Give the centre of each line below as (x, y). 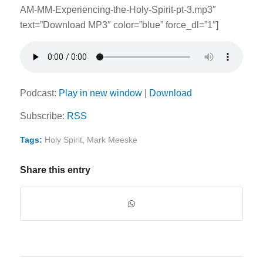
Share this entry (55, 170)
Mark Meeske (112, 139)
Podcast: (39, 93)
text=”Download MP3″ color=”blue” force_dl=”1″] (119, 25)
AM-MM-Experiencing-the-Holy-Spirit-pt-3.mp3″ (118, 10)
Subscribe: (43, 116)
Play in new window (100, 93)
